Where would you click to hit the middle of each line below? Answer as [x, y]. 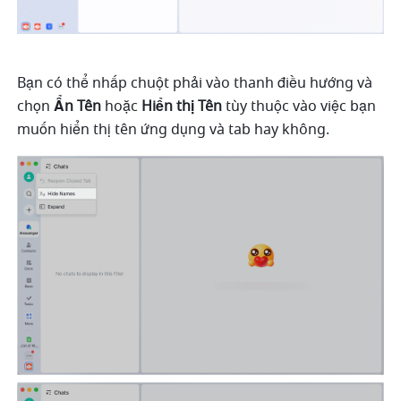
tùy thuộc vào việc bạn [299, 107]
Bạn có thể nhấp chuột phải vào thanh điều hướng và [195, 84]
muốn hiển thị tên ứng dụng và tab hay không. [175, 130]
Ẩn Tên [76, 107]
